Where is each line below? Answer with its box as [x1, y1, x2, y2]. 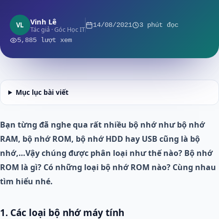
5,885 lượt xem [17, 37, 72, 44]
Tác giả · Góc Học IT [30, 25, 85, 34]
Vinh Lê [30, 16, 57, 26]
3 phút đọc [139, 21, 178, 29]
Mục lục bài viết [15, 88, 68, 97]
